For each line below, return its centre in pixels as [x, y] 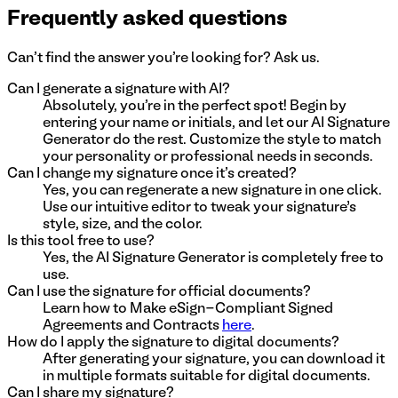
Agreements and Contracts [131, 326]
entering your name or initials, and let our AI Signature [216, 124]
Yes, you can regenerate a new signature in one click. [212, 191]
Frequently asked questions [147, 20]
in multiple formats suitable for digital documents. [207, 377]
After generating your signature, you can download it [214, 360]
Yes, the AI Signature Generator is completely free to [213, 259]
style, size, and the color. [123, 225]
